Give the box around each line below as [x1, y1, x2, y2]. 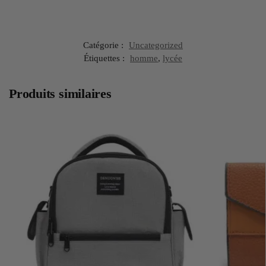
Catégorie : [83, 40, 126, 50]
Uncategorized [129, 40, 183, 50]
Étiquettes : [84, 53, 127, 64]
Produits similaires [9, 86, 112, 102]
